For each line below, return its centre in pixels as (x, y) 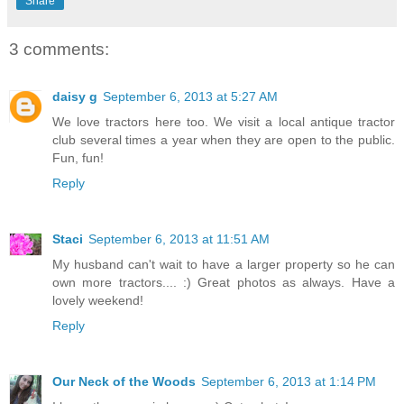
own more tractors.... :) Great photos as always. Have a (224, 282)
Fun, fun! (78, 157)
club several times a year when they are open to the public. (224, 139)
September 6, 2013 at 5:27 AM (190, 96)
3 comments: (59, 50)
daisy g (75, 96)
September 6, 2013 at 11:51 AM (179, 239)
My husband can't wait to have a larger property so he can (224, 264)
